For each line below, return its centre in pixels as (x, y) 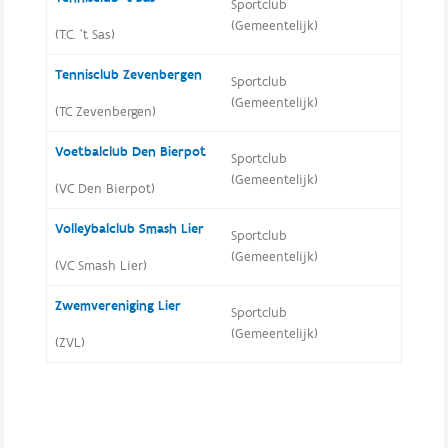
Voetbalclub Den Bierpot (130, 152)
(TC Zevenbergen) (105, 112)
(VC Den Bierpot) (104, 189)
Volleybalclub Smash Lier (129, 229)
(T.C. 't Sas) (84, 35)
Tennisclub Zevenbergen (128, 75)
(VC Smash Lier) (100, 266)
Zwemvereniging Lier (117, 306)
